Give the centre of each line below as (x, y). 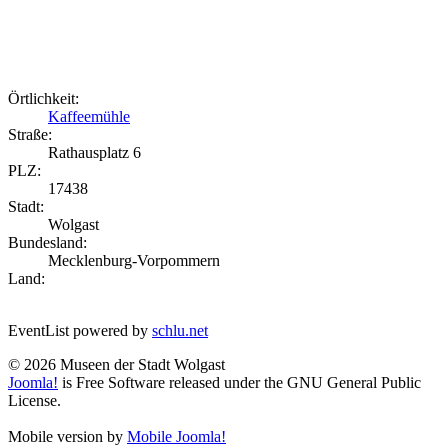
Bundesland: (47, 243)
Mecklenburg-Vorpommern (134, 261)
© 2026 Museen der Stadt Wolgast (116, 365)
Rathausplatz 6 (94, 153)
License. (34, 401)
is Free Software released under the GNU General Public (239, 383)
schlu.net (180, 331)
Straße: (30, 135)
